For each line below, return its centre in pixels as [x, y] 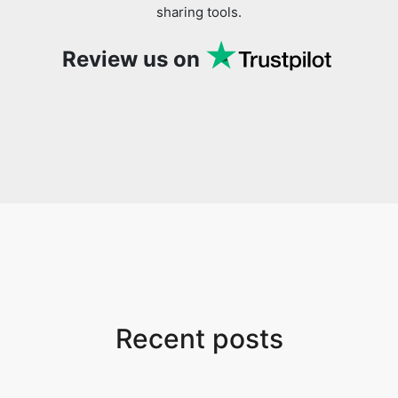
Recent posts [199, 339]
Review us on [131, 60]
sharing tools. [199, 12]
